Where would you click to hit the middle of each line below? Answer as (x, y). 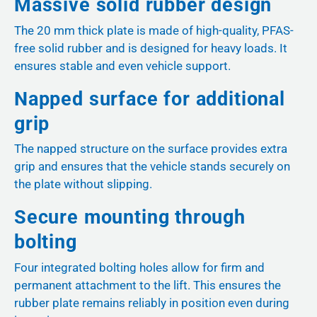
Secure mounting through (130, 218)
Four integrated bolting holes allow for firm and (139, 267)
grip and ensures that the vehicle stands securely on (152, 167)
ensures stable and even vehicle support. (122, 65)
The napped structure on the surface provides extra (151, 149)
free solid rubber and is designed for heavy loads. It (151, 48)
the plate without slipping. (83, 184)
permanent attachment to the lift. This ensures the (148, 285)
